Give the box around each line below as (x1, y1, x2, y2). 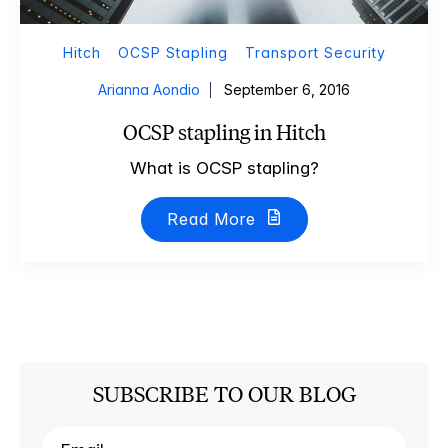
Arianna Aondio (98, 81, 200, 98)
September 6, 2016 (224, 81, 350, 98)
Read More (166, 209, 261, 229)
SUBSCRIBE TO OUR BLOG (92, 381, 356, 408)
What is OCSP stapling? (129, 158, 319, 178)
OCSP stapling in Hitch (122, 120, 326, 145)
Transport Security (244, 44, 386, 61)
